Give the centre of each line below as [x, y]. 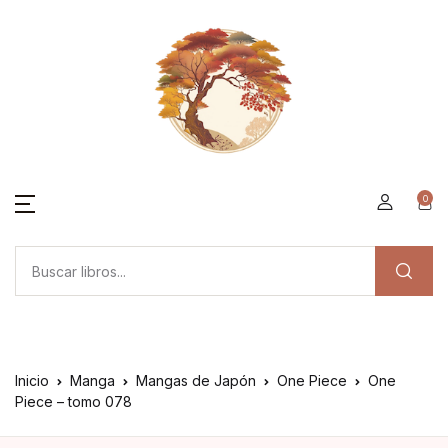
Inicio [32, 380]
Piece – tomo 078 [73, 401]
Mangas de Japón [196, 380]
